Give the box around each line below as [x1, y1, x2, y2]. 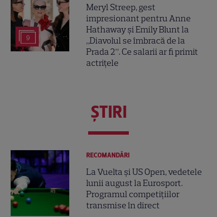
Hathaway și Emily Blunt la [86, 24, 189, 35]
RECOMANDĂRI [86, 151, 130, 160]
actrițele [86, 58, 119, 69]
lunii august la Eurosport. [86, 178, 183, 189]
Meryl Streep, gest [86, 2, 156, 13]
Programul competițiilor [86, 189, 180, 200]
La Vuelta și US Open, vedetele [86, 167, 202, 178]
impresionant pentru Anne [86, 13, 191, 24]
